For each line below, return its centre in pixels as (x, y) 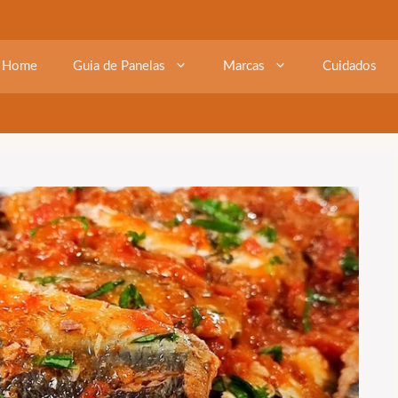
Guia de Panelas (119, 66)
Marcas (244, 66)
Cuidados (350, 66)
